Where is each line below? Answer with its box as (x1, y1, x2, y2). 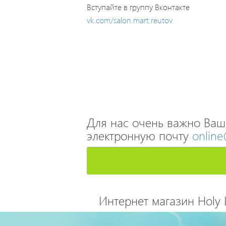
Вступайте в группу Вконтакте (87, 2, 190, 12)
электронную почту (87, 127, 192, 143)
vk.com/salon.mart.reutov (87, 15, 173, 25)
